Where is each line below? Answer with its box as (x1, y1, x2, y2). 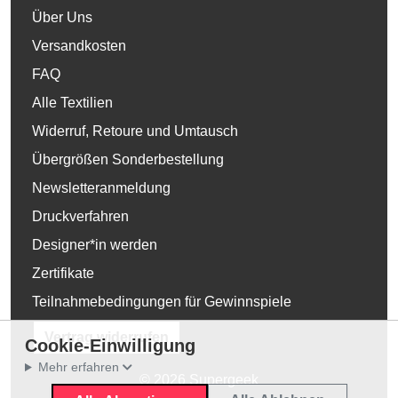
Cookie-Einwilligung (25, 336, 195, 356)
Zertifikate (32, 266, 94, 281)
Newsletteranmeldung (32, 180, 171, 195)
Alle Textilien (32, 95, 113, 110)
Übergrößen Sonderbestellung (32, 152, 224, 167)
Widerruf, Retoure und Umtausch (32, 123, 238, 139)
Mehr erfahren (37, 360, 119, 374)
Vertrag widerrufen (44, 330, 169, 345)
